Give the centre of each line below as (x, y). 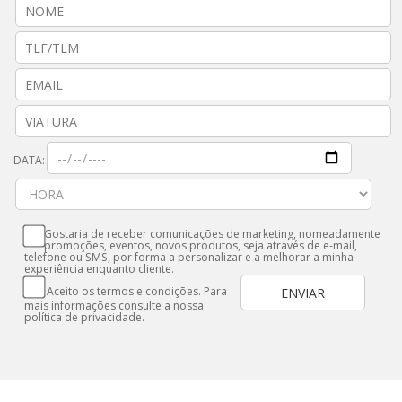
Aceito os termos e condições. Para (137, 291)
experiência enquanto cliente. (100, 269)
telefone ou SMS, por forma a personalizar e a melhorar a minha (189, 257)
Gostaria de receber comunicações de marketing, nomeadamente (213, 234)
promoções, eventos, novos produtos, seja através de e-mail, (201, 245)
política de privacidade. (85, 317)
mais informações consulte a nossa (114, 306)
